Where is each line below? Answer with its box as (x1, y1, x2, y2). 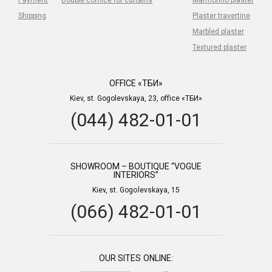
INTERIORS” (113, 169, 159, 180)
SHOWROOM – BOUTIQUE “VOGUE (70, 161, 202, 171)
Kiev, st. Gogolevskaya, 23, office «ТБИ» (69, 93, 203, 103)
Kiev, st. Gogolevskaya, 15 (92, 185, 180, 194)
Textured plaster (192, 42, 246, 52)
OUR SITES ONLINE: (99, 253, 173, 263)
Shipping (18, 11, 47, 20)
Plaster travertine (192, 11, 251, 20)
